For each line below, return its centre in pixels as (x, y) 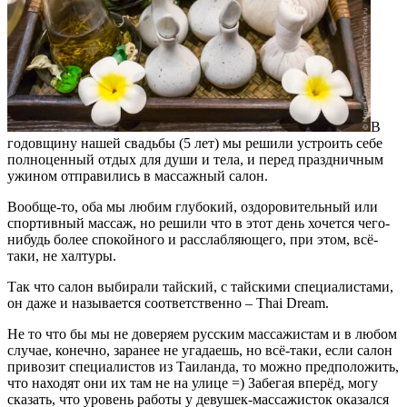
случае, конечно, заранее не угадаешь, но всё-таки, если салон (200, 351)
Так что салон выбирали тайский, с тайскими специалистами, (200, 287)
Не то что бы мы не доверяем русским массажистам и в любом (202, 334)
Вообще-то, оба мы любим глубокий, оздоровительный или (193, 207)
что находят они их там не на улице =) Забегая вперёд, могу (193, 383)
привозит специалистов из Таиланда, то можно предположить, (203, 367)
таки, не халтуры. (62, 256)
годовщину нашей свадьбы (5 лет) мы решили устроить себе (195, 144)
